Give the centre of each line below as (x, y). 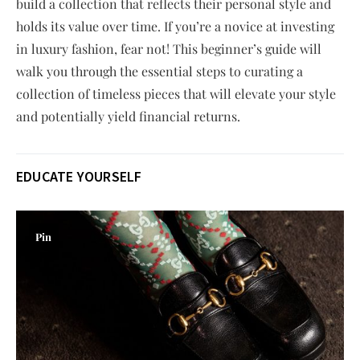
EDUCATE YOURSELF (79, 177)
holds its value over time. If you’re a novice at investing (175, 27)
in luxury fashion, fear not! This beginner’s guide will (169, 49)
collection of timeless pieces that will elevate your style (176, 94)
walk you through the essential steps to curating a (160, 72)
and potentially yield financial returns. (128, 117)
